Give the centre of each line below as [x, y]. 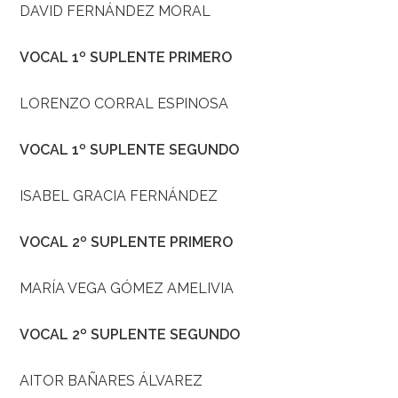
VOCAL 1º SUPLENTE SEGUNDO [130, 150]
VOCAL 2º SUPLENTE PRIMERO [127, 243]
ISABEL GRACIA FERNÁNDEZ [119, 196]
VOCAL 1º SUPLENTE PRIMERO [126, 58]
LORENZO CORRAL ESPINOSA [124, 104]
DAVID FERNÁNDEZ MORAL [115, 12]
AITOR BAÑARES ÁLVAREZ [111, 381]
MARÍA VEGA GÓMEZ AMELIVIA [127, 289]
